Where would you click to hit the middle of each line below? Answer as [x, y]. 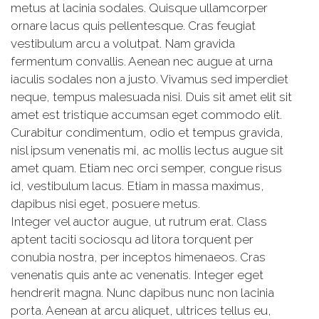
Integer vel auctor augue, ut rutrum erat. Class [139, 221]
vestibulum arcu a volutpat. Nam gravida [123, 43]
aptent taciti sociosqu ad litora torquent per [132, 239]
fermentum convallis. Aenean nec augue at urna [142, 61]
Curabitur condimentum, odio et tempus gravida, [147, 132]
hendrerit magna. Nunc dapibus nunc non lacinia [142, 293]
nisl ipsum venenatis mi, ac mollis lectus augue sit [147, 150]
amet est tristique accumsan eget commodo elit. [146, 115]
